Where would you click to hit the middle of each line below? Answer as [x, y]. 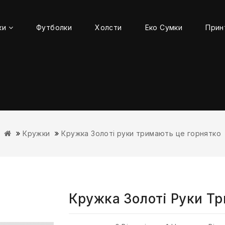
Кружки [36, 133]
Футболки [54, 27]
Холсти [108, 27]
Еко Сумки [164, 27]
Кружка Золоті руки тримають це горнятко [141, 133]
